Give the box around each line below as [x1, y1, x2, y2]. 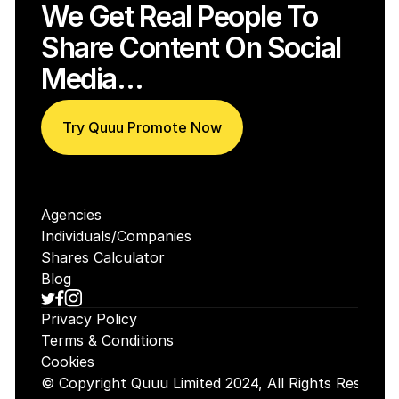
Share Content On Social [41, 30, 341, 65]
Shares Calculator [41, 248, 165, 266]
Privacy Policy [41, 310, 137, 328]
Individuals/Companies [41, 227, 191, 245]
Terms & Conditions [41, 331, 174, 349]
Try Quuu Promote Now [62, 118, 222, 136]
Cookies [41, 353, 94, 370]
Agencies [41, 206, 102, 224]
